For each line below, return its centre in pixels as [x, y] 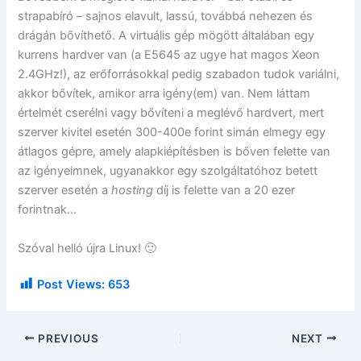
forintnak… [48, 210]
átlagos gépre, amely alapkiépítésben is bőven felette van [174, 152]
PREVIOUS [67, 338]
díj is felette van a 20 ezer [224, 191]
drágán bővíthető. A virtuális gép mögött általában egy [166, 36]
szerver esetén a [65, 191]
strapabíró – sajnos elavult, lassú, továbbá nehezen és [166, 17]
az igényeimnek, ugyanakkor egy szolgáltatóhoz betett [168, 171]
